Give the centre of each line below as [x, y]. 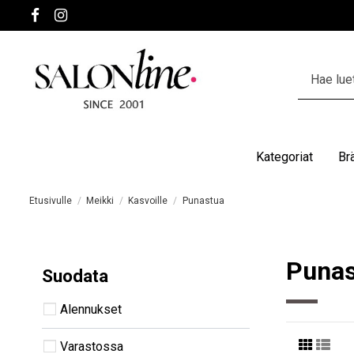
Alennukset [91, 309]
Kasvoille [148, 200]
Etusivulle [51, 200]
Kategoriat [284, 156]
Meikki [100, 200]
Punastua [203, 200]
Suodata [75, 275]
